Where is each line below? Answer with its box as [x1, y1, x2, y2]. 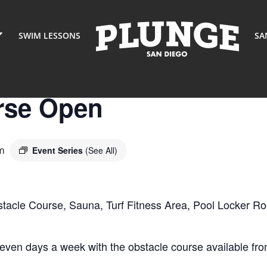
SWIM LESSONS [18, 30, 80, 41]
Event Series [32, 144, 85, 156]
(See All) [85, 144, 117, 156]
